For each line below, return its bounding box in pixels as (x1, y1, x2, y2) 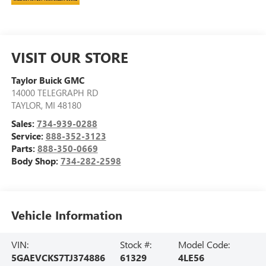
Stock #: (119, 237, 151, 251)
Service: (11, 129, 46, 142)
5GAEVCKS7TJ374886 (11, 251, 105, 264)
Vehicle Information (11, 207, 122, 223)
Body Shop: (11, 154, 61, 167)
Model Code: (178, 237, 230, 251)
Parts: (11, 142, 37, 154)
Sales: (11, 117, 37, 129)
